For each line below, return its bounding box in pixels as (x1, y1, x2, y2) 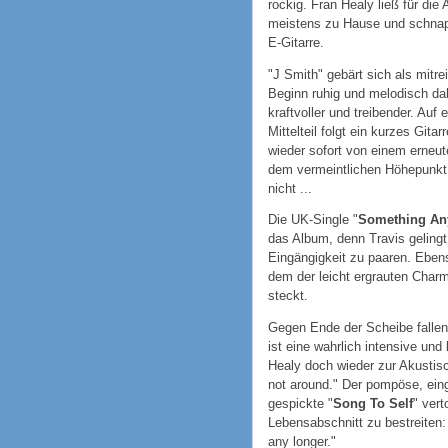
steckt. (268, 288, 308, 304)
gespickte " (268, 396, 333, 412)
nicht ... (268, 180, 312, 196)
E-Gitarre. (268, 34, 324, 50)
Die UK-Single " (268, 212, 358, 228)
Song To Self (333, 396, 413, 412)
